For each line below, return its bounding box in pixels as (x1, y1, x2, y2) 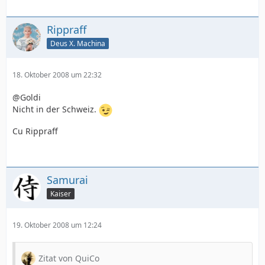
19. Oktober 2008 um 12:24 (12, 220, 102, 230)
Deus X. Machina (50, 38, 105, 49)
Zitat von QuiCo (38, 253, 99, 264)
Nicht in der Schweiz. (12, 104, 99, 115)
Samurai (47, 173, 88, 187)
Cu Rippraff (12, 125, 58, 137)
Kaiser (50, 188, 71, 199)
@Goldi (12, 92, 41, 103)
